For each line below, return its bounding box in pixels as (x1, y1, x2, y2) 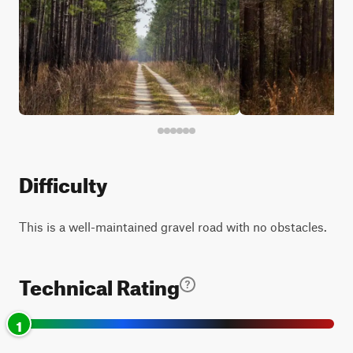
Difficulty (19, 165, 107, 198)
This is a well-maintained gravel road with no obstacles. (19, 219, 327, 234)
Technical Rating (19, 268, 180, 300)
